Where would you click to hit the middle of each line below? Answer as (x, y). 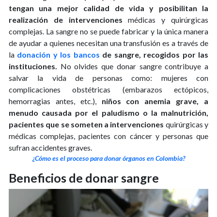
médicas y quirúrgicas (165, 19)
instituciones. (33, 66)
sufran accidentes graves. (50, 147)
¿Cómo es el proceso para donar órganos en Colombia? (108, 158)
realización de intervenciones (66, 19)
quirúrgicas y (186, 124)
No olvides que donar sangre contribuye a (133, 66)
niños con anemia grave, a (155, 101)
